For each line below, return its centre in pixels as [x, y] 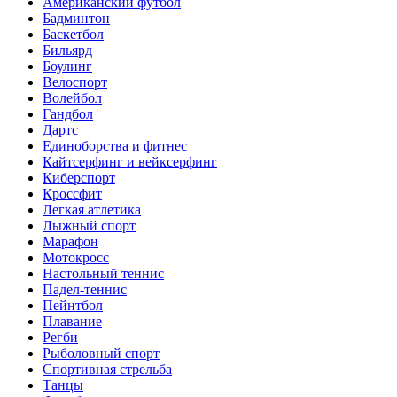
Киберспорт [79, 178]
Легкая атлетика [92, 210]
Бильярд [67, 51]
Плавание [72, 322]
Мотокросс [76, 258]
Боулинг [67, 66]
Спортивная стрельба [107, 370]
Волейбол [72, 98]
